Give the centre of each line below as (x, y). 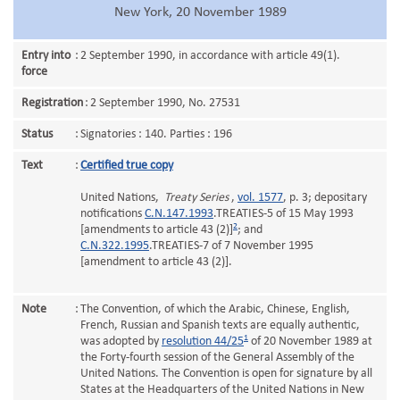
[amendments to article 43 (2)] (157, 230)
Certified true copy (127, 166)
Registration (52, 103)
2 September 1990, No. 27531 (165, 103)
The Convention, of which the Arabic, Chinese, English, (215, 309)
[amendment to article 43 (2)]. (156, 262)
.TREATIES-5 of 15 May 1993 (283, 214)
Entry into (46, 56)
